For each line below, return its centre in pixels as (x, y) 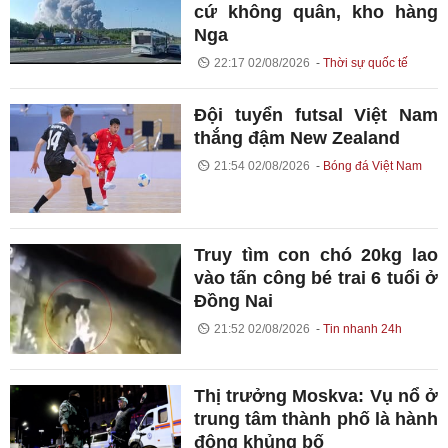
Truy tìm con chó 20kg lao (316, 255)
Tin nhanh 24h (362, 329)
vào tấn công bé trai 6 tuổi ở (316, 278)
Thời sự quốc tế (365, 62)
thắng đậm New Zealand (297, 137)
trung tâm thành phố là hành (316, 418)
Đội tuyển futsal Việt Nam (316, 114)
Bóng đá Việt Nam (372, 165)
